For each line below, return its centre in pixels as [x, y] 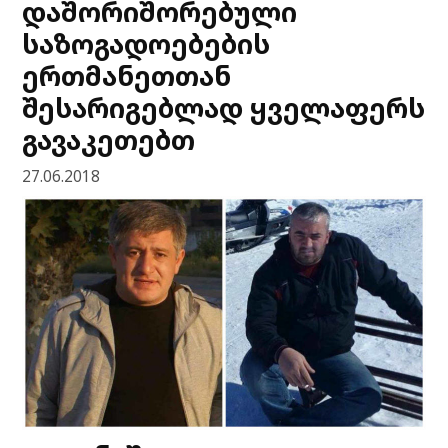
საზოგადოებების [146, 43]
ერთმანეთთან [127, 75]
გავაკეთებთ [109, 139]
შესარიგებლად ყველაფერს [224, 107]
